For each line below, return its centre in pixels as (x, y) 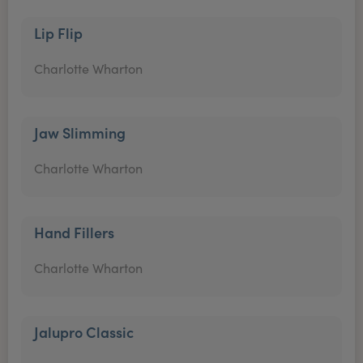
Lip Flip (58, 33)
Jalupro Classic (84, 332)
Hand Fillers (74, 232)
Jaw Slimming (80, 132)
